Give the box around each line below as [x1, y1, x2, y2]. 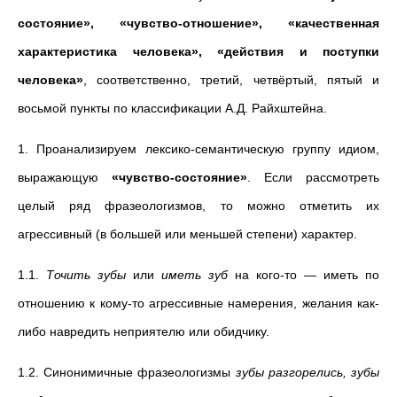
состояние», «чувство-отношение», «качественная [18, 16, 379, 30]
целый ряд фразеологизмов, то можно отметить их [18, 198, 379, 213]
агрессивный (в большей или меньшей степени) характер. [18, 227, 357, 241]
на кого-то [228, 268, 304, 282]
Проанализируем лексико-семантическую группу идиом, [36, 142, 379, 156]
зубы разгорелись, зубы [235, 365, 380, 379]
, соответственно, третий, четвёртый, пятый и [83, 73, 379, 87]
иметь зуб [161, 268, 228, 282]
